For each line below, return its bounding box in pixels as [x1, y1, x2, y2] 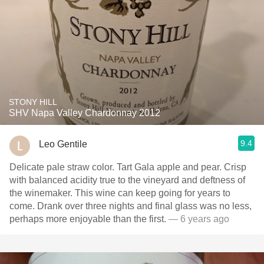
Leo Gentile [39, 138, 87, 149]
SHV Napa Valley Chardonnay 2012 [9, 108, 160, 118]
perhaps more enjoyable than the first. [9, 214, 169, 224]
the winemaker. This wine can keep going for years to [9, 188, 230, 198]
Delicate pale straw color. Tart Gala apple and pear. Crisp [9, 162, 246, 172]
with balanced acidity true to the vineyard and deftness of [9, 175, 245, 185]
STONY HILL [9, 97, 57, 107]
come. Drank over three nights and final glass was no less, [9, 201, 252, 211]
